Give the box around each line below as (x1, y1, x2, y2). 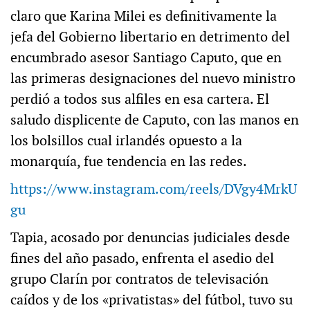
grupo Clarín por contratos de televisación (10, 270, 268, 289)
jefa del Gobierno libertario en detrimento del (10, 28, 290, 46)
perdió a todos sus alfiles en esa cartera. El (10, 90, 269, 109)
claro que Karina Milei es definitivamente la (10, 7, 277, 26)
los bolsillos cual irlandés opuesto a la (10, 131, 242, 150)
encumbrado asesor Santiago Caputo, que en (10, 48, 282, 67)
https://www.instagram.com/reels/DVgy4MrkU (10, 180, 297, 199)
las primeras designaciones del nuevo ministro (10, 69, 295, 88)
